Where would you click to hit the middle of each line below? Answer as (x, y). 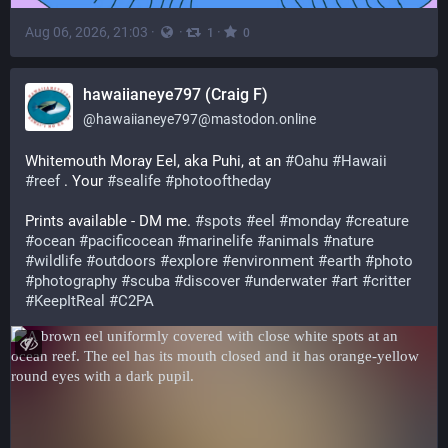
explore (193, 261)
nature (353, 241)
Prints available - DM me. (110, 221)
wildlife (58, 261)
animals (292, 241)
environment (272, 261)
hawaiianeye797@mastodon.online (206, 119)
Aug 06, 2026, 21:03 (86, 31)
